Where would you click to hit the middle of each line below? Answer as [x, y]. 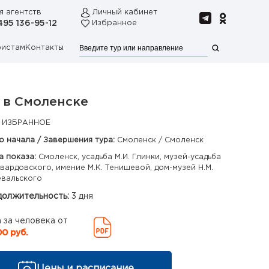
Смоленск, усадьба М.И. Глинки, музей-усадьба [130, 157]
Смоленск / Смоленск [160, 140]
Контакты [44, 48]
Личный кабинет [125, 12]
